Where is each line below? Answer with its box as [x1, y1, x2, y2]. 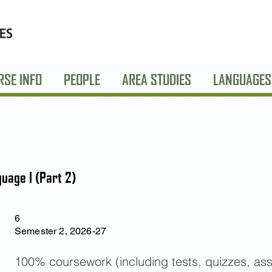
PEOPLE [64, 71, 100, 88]
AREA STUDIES [122, 71, 191, 88]
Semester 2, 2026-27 [15, 225, 107, 237]
